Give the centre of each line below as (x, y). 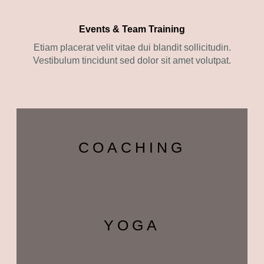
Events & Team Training (132, 29)
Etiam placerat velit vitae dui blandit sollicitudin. (132, 47)
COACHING (132, 148)
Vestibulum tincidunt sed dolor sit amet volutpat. (132, 60)
